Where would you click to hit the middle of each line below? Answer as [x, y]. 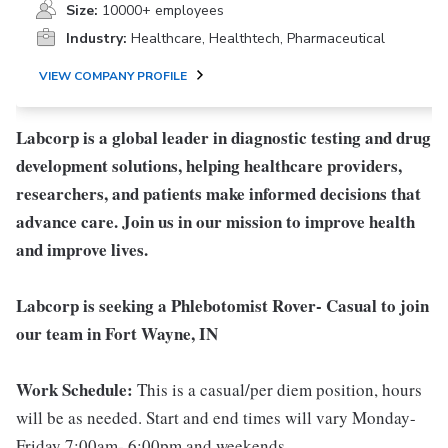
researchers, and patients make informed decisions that [218, 193]
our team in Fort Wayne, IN [117, 333]
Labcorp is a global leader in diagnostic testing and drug [223, 137]
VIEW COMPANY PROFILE [113, 76]
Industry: [96, 38]
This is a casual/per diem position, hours [279, 389]
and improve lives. [82, 249]
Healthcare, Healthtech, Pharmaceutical [258, 38]
